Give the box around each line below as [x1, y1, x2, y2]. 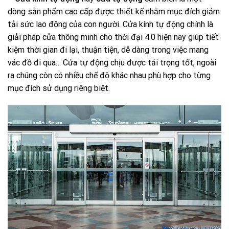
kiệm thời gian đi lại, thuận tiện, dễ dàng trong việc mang [8, 44, 209, 55]
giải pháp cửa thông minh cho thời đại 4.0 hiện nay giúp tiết [8, 32, 219, 42]
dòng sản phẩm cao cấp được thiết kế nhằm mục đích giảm [8, 6, 220, 16]
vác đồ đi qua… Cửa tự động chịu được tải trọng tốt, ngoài [8, 57, 216, 67]
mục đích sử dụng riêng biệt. [8, 83, 110, 93]
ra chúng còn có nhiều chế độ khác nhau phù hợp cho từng [8, 70, 211, 80]
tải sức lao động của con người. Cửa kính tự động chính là [8, 19, 213, 29]
